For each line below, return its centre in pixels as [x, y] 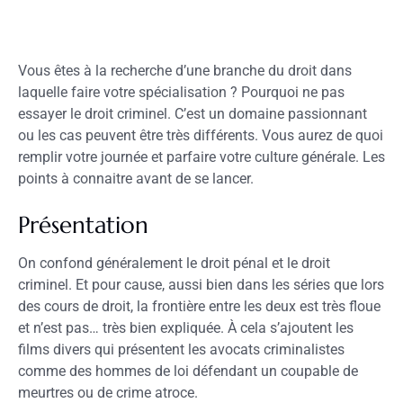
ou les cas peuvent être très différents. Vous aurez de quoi [201, 135]
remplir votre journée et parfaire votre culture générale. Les [201, 157]
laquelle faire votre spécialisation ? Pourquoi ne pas [181, 92]
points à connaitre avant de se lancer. [136, 179]
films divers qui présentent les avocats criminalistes [181, 349]
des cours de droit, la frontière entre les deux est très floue [199, 306]
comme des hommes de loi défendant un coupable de [188, 371]
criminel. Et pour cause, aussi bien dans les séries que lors [201, 285]
